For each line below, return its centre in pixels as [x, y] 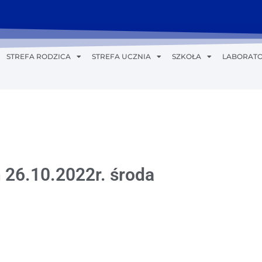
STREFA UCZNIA [121, 56]
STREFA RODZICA [38, 56]
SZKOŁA [186, 56]
